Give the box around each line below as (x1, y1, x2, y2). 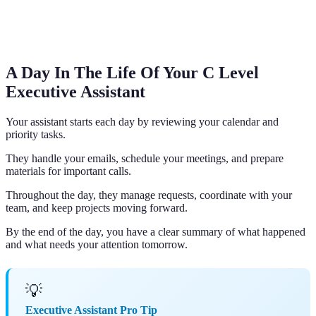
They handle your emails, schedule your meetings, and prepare (6, 152, 284, 165)
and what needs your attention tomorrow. (6, 238, 188, 251)
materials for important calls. (6, 165, 131, 178)
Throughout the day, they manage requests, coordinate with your (6, 189, 292, 202)
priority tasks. (6, 128, 66, 141)
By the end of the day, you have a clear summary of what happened (6, 226, 305, 238)
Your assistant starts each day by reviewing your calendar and (6, 116, 279, 128)
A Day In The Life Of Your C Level (6, 63, 259, 83)
